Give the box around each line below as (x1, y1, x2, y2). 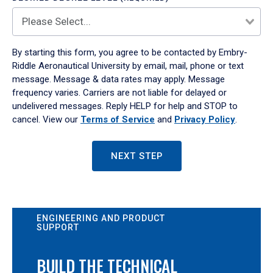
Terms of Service (80, 114, 155, 125)
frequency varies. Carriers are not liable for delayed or (12, 87, 227, 98)
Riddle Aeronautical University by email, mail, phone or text (12, 60, 244, 71)
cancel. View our (12, 114, 80, 125)
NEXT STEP (110, 151, 163, 161)
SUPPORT (37, 222, 79, 232)
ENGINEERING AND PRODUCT (37, 213, 165, 223)
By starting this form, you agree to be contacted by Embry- (12, 47, 247, 58)
